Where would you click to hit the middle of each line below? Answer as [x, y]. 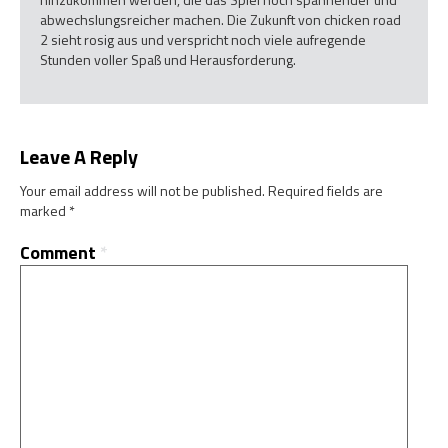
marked [44, 211]
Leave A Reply [79, 157]
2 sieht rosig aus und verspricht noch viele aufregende [203, 39]
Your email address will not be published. [142, 191]
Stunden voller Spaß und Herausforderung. [168, 59]
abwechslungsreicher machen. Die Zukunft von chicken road [220, 19]
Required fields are [325, 191]
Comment [60, 253]
